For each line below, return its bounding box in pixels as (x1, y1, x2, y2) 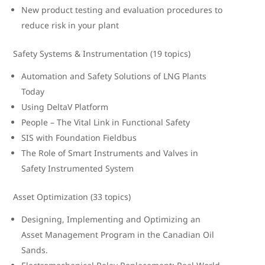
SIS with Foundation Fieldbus (21, 132, 137, 143)
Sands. (21, 244, 49, 256)
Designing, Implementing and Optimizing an (21, 214, 201, 225)
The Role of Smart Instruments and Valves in (21, 147, 199, 159)
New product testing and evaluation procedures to (21, 4, 223, 15)
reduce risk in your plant (21, 20, 119, 31)
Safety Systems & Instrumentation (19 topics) (13, 48, 191, 59)
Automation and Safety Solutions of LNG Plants (21, 70, 207, 82)
